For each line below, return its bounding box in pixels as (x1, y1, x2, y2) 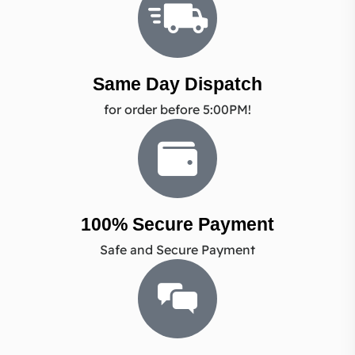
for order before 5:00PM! (104, 101, 251, 118)
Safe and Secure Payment (100, 242, 255, 258)
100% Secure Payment (81, 214, 274, 235)
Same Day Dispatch (93, 74, 262, 95)
